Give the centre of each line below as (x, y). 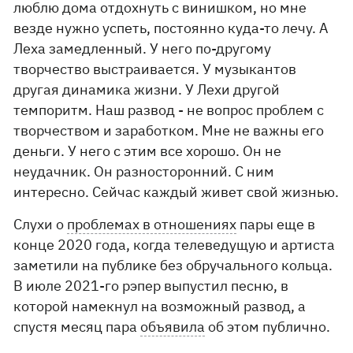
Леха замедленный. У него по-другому (143, 48)
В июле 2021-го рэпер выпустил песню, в (151, 286)
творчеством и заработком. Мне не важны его (169, 130)
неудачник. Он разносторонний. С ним (144, 171)
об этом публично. (268, 327)
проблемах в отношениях (152, 224)
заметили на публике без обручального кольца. (173, 265)
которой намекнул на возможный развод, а (160, 306)
